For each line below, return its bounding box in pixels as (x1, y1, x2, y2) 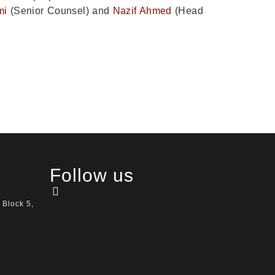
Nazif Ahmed (112, 6, 172, 16)
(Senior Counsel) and (7, 6, 113, 16)
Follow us (50, 165, 134, 185)
